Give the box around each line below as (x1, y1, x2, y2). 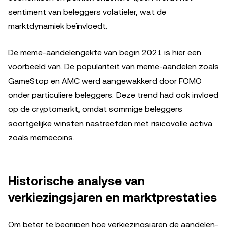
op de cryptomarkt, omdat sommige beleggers (8, 104, 182, 114)
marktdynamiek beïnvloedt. (8, 21, 107, 31)
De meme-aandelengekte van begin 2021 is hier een (8, 47, 201, 57)
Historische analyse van (8, 174, 145, 188)
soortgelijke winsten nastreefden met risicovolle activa (8, 118, 212, 128)
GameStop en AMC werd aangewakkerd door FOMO (8, 75, 202, 86)
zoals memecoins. (8, 132, 74, 142)
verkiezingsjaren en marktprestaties (8, 190, 217, 205)
